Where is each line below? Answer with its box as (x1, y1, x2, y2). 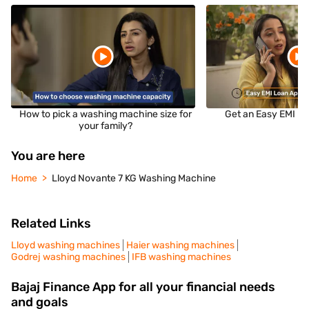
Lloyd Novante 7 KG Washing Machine (52, 172, 216, 185)
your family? (79, 120, 133, 132)
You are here (11, 148, 85, 164)
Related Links (11, 216, 91, 232)
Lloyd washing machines (11, 239, 120, 252)
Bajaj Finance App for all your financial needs (11, 279, 275, 295)
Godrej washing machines (11, 251, 126, 263)
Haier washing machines (126, 239, 235, 252)
